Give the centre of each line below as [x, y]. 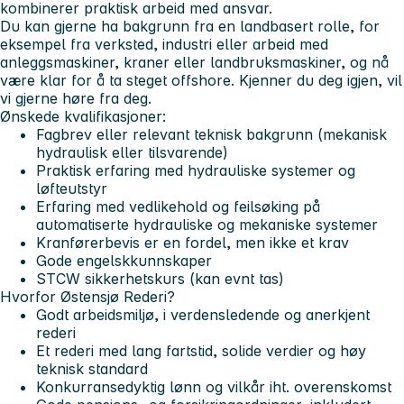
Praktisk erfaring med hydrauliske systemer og [196, 171]
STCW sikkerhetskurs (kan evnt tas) [160, 279]
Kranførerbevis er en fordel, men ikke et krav [193, 243]
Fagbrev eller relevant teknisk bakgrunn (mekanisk [211, 135]
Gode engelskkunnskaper [124, 261]
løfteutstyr [72, 189]
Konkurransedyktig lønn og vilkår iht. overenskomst [214, 387]
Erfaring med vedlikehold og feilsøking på [178, 207]
